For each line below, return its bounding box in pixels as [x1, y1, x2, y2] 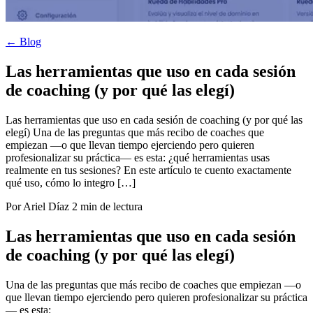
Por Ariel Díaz [6, 200, 69, 212]
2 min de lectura [72, 200, 143, 212]
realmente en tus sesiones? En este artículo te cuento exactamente [6, 163, 291, 176]
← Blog [6, 36, 41, 48]
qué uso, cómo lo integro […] [6, 176, 136, 189]
